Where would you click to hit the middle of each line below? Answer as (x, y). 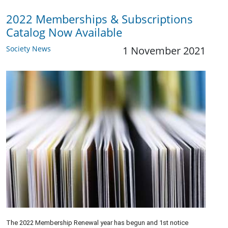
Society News (28, 49)
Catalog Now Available (64, 33)
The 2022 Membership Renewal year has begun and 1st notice (97, 222)
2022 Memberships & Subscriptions (99, 19)
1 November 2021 (164, 51)
